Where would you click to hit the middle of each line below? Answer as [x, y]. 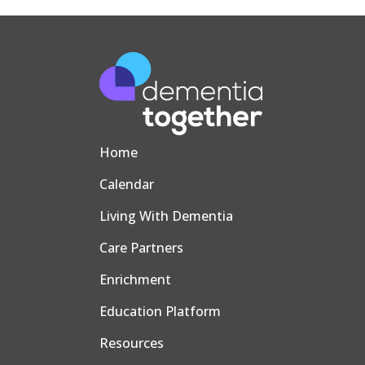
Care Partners [141, 248]
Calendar [127, 184]
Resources [132, 343]
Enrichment [135, 279]
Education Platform [160, 311]
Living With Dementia [166, 216]
